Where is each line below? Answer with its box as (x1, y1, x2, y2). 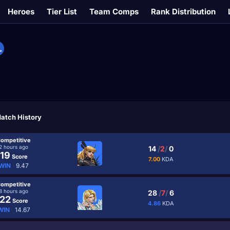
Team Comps (89, 6, 139, 16)
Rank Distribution (151, 6, 216, 16)
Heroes (8, 6, 34, 16)
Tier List (47, 6, 77, 16)
